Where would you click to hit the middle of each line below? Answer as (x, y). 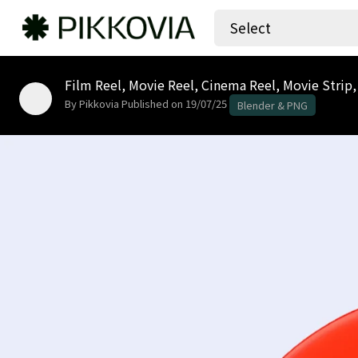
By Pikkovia (92, 104)
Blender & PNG (272, 105)
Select (251, 28)
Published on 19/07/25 (174, 104)
